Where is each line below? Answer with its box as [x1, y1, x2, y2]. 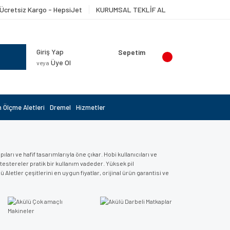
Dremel [50, 103, 71, 111]
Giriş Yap [36, 47, 64, 56]
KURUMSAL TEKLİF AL [96, 5, 166, 14]
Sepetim [118, 48, 145, 56]
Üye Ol [49, 58, 71, 67]
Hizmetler [76, 103, 105, 111]
